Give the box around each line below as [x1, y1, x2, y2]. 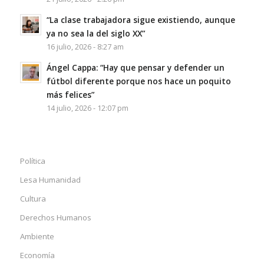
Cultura [19, 193, 46, 204]
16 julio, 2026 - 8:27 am [46, 41, 124, 52]
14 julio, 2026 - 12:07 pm [46, 103, 128, 113]
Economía [19, 249, 55, 260]
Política [19, 155, 45, 166]
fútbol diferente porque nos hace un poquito [46, 75, 231, 87]
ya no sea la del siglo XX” [46, 27, 145, 39]
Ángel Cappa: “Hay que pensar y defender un [46, 61, 225, 73]
